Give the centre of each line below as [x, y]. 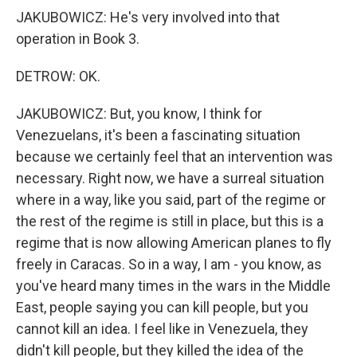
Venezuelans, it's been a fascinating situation [158, 135]
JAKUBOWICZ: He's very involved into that [148, 17]
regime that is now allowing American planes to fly [174, 243]
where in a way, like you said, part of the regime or [171, 200]
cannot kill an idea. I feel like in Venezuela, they [162, 329]
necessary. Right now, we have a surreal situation [170, 178]
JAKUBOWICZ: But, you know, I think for [139, 114]
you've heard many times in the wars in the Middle [173, 286]
